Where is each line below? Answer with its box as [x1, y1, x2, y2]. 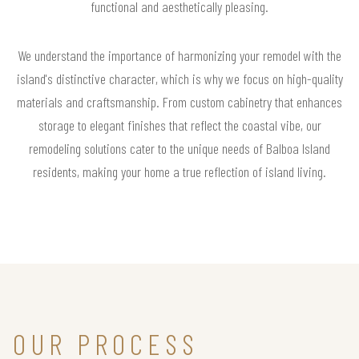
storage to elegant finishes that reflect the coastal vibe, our [38, 116, 321, 135]
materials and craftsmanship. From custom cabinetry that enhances [17, 93, 342, 111]
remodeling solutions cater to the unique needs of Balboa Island [29, 139, 330, 158]
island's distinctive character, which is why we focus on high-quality [16, 70, 343, 88]
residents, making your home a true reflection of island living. [33, 163, 326, 181]
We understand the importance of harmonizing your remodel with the [18, 46, 341, 65]
